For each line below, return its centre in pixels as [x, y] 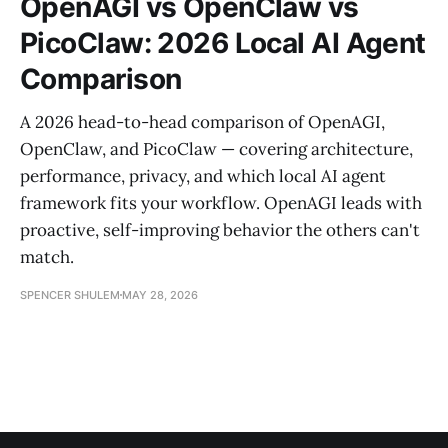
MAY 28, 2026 [160, 294]
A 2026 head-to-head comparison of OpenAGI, [202, 121]
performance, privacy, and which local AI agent [203, 175]
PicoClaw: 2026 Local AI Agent [223, 42]
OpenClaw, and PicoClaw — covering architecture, [216, 148]
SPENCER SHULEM [70, 294]
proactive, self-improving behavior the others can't [220, 229]
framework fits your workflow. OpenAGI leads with [221, 202]
